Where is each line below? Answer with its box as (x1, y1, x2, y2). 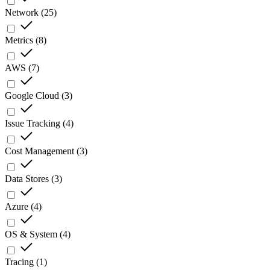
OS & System (5, 229, 57, 240)
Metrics (5, 35, 33, 46)
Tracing (5, 257, 34, 268)
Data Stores (5, 174, 49, 184)
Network (5, 7, 39, 18)
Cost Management (5, 146, 74, 157)
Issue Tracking (5, 118, 60, 129)
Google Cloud (5, 90, 59, 101)
